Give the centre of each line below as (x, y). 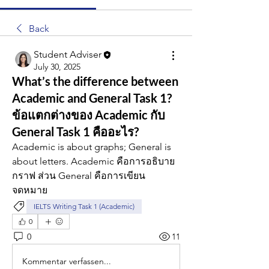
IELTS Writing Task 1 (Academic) (84, 207)
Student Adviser (68, 54)
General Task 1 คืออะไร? (75, 132)
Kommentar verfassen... (67, 261)
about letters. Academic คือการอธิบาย (93, 162)
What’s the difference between (95, 81)
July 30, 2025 (57, 67)
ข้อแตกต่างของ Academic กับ (89, 115)
